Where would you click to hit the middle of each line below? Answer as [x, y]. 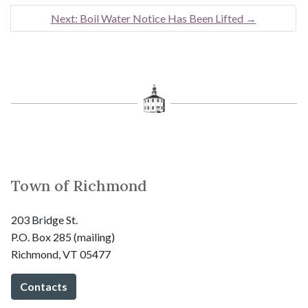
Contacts [44, 287]
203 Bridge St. [44, 220]
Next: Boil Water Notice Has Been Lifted [147, 19]
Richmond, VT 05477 [61, 254]
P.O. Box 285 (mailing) [63, 237]
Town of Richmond [79, 186]
